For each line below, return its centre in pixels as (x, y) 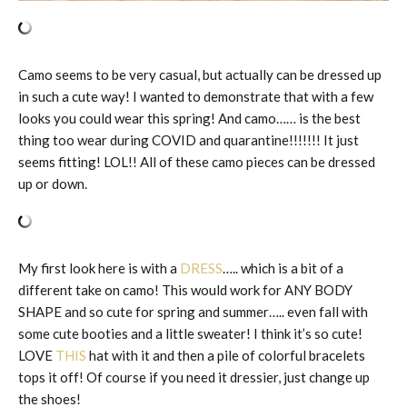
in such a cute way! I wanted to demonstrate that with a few (196, 96)
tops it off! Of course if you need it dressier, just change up (194, 377)
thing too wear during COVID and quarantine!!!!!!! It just (189, 139)
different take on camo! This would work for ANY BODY (185, 289)
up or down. (53, 183)
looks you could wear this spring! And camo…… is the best (189, 118)
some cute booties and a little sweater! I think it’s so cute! (190, 333)
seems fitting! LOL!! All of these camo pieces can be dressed (197, 161)
